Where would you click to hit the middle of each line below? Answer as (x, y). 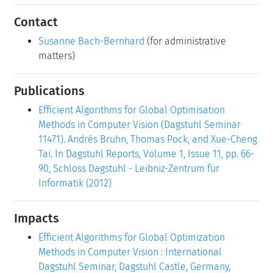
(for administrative (185, 41)
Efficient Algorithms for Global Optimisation (132, 110)
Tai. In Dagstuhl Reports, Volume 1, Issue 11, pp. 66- (146, 154)
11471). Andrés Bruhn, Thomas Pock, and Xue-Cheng (148, 139)
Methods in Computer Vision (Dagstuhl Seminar (140, 124)
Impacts (37, 218)
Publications (49, 90)
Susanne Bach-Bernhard (91, 41)
